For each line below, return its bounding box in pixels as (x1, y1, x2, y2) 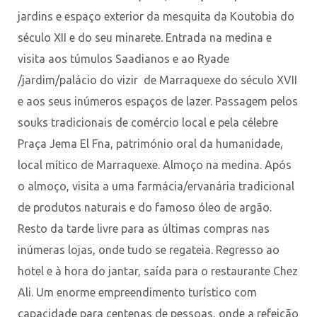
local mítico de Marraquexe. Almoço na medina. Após (18, 158, 292, 171)
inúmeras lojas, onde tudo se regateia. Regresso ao (18, 243, 279, 256)
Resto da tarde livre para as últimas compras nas (18, 221, 270, 235)
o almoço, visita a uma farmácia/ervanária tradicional (18, 179, 294, 192)
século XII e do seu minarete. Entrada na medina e (18, 30, 272, 44)
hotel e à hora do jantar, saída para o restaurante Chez (18, 264, 298, 277)
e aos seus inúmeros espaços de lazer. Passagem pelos (18, 94, 298, 108)
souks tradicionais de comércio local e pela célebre (18, 115, 278, 129)
